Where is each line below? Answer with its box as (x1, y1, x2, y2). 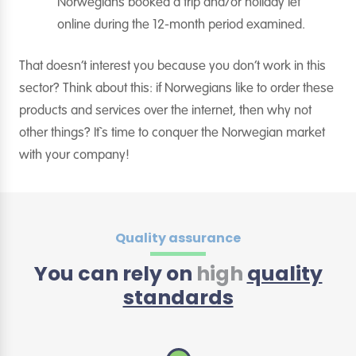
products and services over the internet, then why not (19, 104, 311, 118)
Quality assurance (115, 229, 241, 247)
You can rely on (33, 260, 196, 288)
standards (122, 284, 234, 311)
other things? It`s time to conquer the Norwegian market (19, 126, 325, 140)
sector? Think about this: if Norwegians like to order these (19, 82, 334, 95)
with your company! (19, 149, 130, 162)
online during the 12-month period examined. (57, 18, 305, 32)
